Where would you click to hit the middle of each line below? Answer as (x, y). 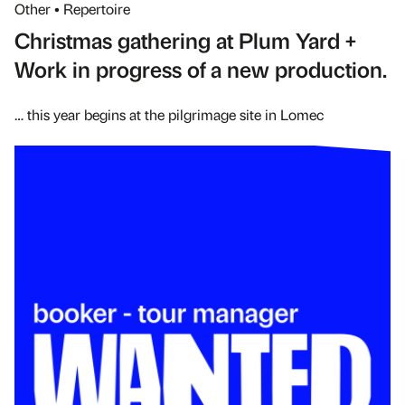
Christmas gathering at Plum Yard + (185, 39)
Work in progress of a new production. (201, 68)
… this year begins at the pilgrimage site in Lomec (169, 114)
